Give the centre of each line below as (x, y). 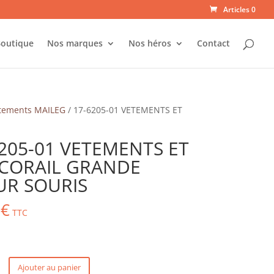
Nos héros (150, 43)
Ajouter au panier (49, 267)
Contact (213, 43)
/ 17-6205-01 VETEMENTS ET (124, 110)
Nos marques (75, 43)
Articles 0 (239, 9)
